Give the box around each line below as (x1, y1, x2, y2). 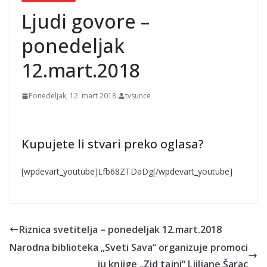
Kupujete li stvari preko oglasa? (21, 136, 204, 153)
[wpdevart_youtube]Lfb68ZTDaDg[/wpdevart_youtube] (21, 166, 232, 178)
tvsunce (125, 91, 151, 101)
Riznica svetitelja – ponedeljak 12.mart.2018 (19, 223, 222, 237)
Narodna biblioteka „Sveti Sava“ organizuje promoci (10, 241, 248, 254)
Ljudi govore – (21, 8, 150, 35)
